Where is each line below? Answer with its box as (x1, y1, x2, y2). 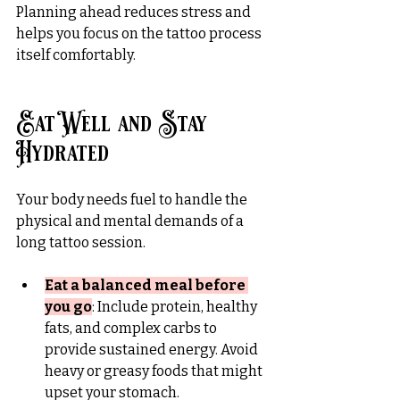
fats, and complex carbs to (45, 319, 220, 337)
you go (45, 297, 92, 315)
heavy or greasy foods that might (45, 362, 265, 379)
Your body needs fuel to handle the (16, 190, 250, 208)
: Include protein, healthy (92, 297, 260, 315)
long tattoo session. (16, 233, 146, 251)
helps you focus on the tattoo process (16, 24, 264, 42)
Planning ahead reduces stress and (16, 3, 254, 21)
